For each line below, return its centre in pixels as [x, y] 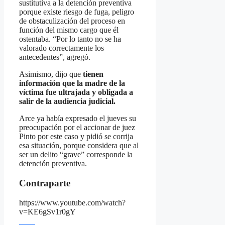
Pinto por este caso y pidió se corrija [76, 137]
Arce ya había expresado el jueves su [78, 119]
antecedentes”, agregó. [55, 57]
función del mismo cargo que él [69, 30]
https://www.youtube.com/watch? [72, 202]
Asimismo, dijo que [50, 74]
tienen [92, 74]
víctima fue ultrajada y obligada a [76, 92]
